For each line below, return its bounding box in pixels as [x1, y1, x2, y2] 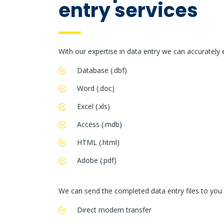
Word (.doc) [77, 83, 114, 93]
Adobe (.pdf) [77, 155, 116, 165]
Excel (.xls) [77, 101, 110, 111]
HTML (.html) [77, 137, 119, 147]
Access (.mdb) [77, 119, 122, 129]
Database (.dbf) [77, 65, 127, 75]
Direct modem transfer [77, 205, 151, 215]
